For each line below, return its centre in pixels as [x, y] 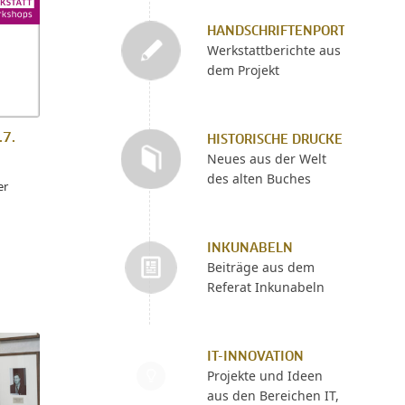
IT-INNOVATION [255, 357]
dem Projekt [243, 70]
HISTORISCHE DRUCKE [274, 140]
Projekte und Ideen [264, 376]
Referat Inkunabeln [265, 287]
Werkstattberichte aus [273, 50]
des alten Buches [259, 179]
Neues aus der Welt [266, 159]
